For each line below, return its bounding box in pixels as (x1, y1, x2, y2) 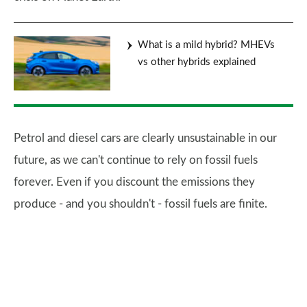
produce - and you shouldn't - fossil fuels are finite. (14, 198, 267, 210)
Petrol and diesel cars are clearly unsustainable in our (14, 132, 277, 145)
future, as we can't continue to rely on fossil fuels (14, 154, 258, 167)
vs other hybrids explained (138, 57, 256, 68)
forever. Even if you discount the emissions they (14, 176, 255, 188)
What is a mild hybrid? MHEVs (138, 40, 275, 51)
